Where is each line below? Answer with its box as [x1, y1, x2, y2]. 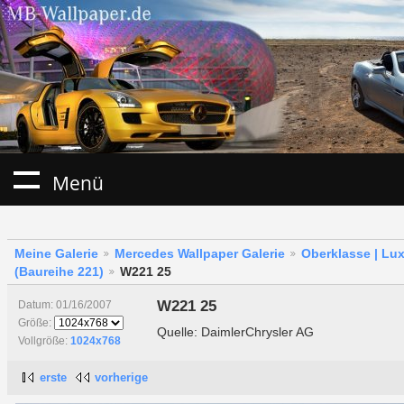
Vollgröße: [17, 335, 70, 347]
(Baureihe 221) [14, 264, 104, 280]
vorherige [94, 371, 148, 385]
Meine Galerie [14, 246, 98, 262]
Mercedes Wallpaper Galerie [115, 246, 285, 262]
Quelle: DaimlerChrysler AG [156, 324, 314, 339]
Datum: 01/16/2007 [17, 299, 112, 311]
